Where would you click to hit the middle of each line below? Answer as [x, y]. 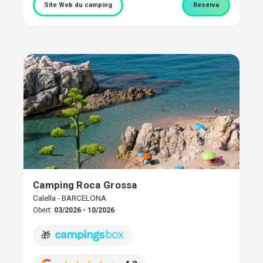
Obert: [43, 210]
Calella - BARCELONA [70, 198]
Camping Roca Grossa [85, 185]
